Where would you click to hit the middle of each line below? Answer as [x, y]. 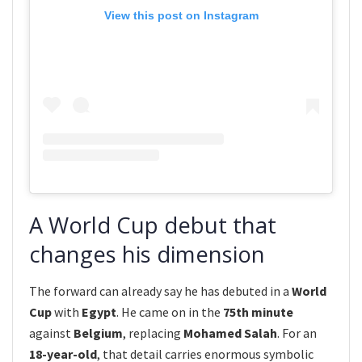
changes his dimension [147, 255]
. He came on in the [170, 311]
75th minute [258, 311]
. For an [297, 333]
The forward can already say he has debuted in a [160, 290]
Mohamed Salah [230, 333]
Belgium [98, 333]
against [51, 333]
